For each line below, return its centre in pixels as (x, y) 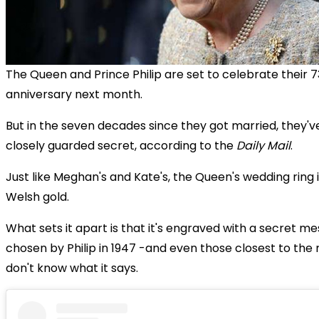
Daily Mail (262, 146)
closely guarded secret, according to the (120, 146)
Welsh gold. (37, 197)
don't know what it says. (72, 268)
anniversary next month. (74, 95)
